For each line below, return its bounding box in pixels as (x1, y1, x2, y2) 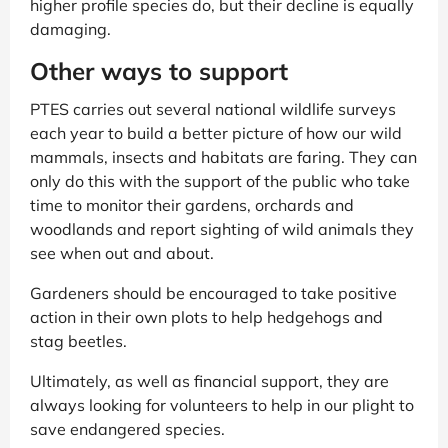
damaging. (30, 18, 111, 39)
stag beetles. (30, 330, 127, 351)
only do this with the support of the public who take (30, 170, 410, 191)
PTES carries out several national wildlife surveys (30, 98, 396, 119)
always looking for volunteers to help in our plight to (30, 394, 414, 415)
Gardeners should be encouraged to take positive (30, 282, 397, 303)
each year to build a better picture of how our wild (30, 122, 402, 143)
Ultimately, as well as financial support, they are (30, 370, 389, 391)
